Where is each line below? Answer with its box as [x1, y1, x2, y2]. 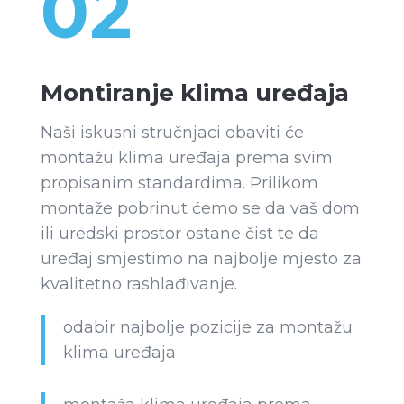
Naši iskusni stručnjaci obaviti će [40, 123, 304, 143]
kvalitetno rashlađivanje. [40, 274, 237, 295]
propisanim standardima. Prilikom [40, 173, 318, 194]
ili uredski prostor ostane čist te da [40, 224, 319, 244]
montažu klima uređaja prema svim [40, 148, 333, 169]
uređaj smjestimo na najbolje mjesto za [40, 249, 362, 270]
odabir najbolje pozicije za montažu [62, 317, 353, 338]
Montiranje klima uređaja [40, 78, 349, 108]
